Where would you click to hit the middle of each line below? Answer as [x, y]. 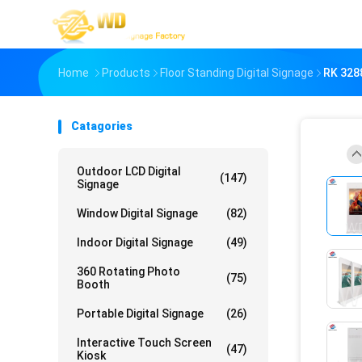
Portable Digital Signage [140, 314]
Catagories [102, 126]
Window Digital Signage [137, 213]
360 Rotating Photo [128, 271]
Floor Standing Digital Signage [237, 73]
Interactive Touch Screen [144, 343]
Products [126, 73]
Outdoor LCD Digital [129, 171]
